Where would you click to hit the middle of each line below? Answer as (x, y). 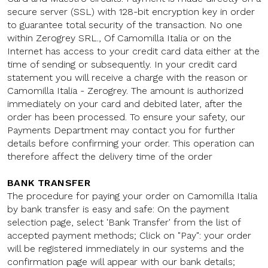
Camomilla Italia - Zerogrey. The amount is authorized (125, 91)
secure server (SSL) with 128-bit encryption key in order (131, 12)
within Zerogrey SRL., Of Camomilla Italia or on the (119, 38)
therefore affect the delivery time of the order (110, 156)
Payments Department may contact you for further (121, 130)
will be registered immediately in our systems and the (126, 249)
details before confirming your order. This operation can (131, 143)
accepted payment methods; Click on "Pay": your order (129, 235)
